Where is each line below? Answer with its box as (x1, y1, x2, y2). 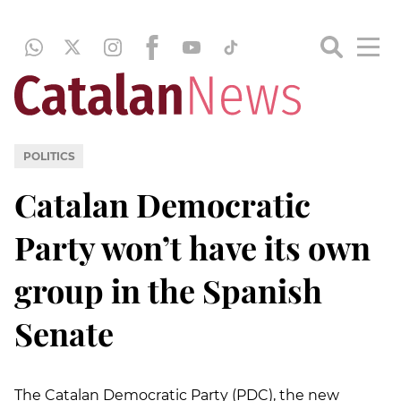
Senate (14, 311, 114, 354)
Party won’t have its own (14, 225, 371, 269)
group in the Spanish (14, 268, 322, 311)
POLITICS (22, 149, 75, 163)
